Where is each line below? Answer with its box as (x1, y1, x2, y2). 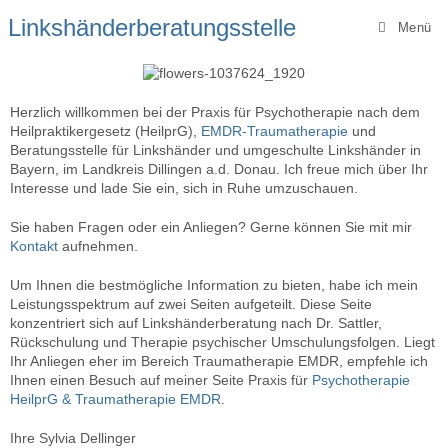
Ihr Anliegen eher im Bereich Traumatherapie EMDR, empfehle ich (10, 352, 428, 369)
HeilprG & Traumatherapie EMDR (10, 390, 221, 407)
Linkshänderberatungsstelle (8, 14, 296, 41)
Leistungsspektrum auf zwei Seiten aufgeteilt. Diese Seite (10, 295, 372, 312)
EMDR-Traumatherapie (201, 122, 348, 139)
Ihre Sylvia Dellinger (10, 429, 136, 446)
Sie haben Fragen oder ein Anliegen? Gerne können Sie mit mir (10, 218, 412, 235)
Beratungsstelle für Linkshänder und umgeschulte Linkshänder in (10, 141, 421, 158)
